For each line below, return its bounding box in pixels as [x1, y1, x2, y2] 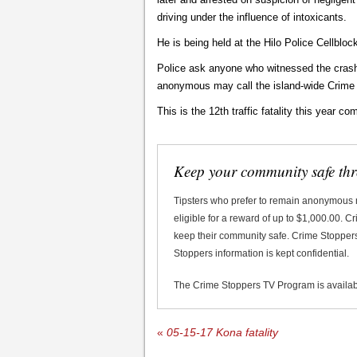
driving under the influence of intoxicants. [157, 10, 347, 23]
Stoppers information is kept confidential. [174, 247, 349, 259]
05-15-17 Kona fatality [163, 326, 278, 339]
